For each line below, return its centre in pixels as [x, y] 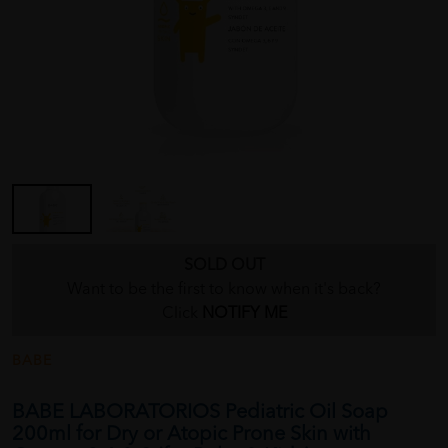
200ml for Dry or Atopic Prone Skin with [191, 434]
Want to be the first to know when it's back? [224, 289]
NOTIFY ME [244, 313]
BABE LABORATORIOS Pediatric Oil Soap [200, 412]
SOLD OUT [224, 265]
